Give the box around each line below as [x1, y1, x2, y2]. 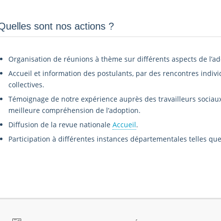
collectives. [8, 80, 44, 90]
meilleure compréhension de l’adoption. [8, 106, 141, 115]
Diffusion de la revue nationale [8, 120, 112, 130]
